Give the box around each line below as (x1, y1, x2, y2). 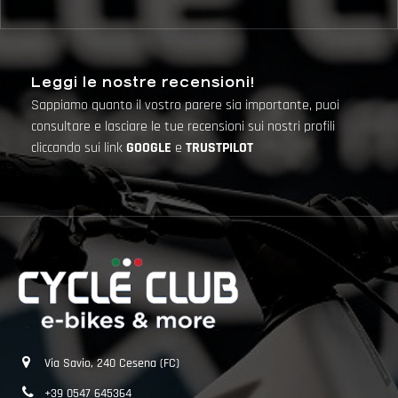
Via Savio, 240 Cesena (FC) (44, 354, 179, 371)
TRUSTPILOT (186, 139, 253, 157)
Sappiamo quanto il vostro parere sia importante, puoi (31, 96, 339, 115)
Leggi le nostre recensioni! (31, 75, 255, 90)
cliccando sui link (31, 139, 126, 157)
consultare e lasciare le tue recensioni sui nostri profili (31, 117, 335, 136)
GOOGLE (126, 139, 175, 157)
